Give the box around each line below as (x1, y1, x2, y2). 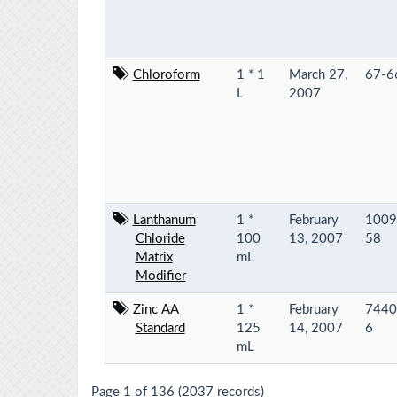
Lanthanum (132, 213, 196, 227)
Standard (135, 321, 185, 335)
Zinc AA (132, 302, 179, 316)
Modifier (135, 269, 186, 283)
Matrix (135, 250, 173, 264)
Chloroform (132, 67, 200, 82)
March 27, (289, 67, 347, 82)
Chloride (135, 231, 185, 245)
